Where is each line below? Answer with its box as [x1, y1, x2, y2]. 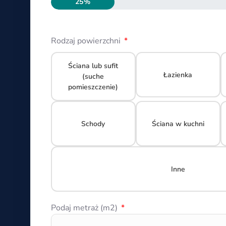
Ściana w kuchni [151, 119, 204, 129]
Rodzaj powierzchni [51, 35, 123, 46]
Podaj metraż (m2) [51, 202, 120, 213]
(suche [82, 72, 104, 81]
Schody [81, 119, 105, 129]
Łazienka [163, 70, 193, 80]
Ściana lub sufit [68, 61, 119, 71]
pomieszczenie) [68, 82, 119, 92]
